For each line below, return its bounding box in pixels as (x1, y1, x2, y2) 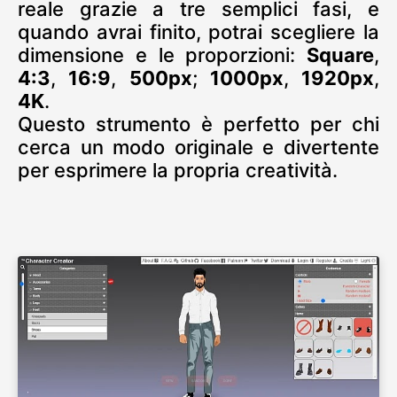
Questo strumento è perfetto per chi (18, 113, 379, 136)
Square (307, 43, 374, 67)
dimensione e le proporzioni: (18, 43, 307, 67)
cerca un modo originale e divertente (18, 136, 379, 160)
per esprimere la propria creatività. (18, 159, 338, 183)
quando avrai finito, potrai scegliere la (18, 20, 379, 44)
